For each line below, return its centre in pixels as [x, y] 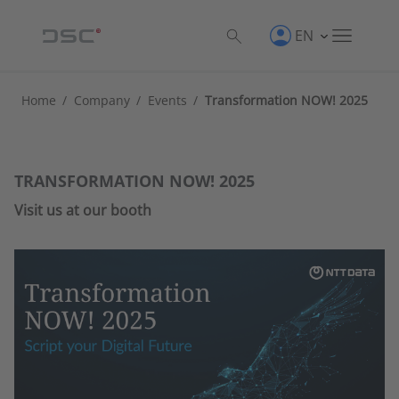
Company [102, 100]
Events [167, 100]
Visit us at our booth [83, 210]
